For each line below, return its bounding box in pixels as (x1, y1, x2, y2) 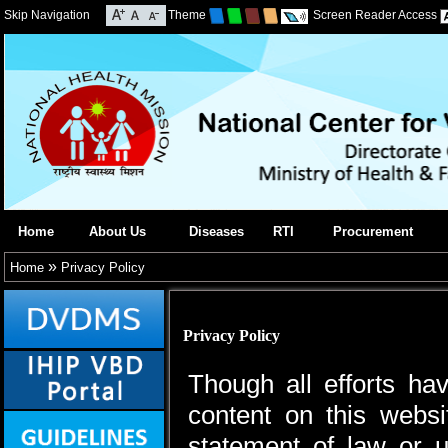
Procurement (333, 224, 413, 239)
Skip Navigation (4, 8, 90, 22)
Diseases (189, 224, 244, 239)
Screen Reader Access (312, 8, 437, 23)
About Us (89, 224, 146, 239)
